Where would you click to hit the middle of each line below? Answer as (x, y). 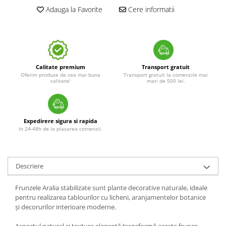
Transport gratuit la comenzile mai (166, 75)
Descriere (30, 166)
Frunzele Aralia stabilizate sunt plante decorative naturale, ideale (111, 188)
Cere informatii (150, 10)
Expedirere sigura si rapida (60, 121)
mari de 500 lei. (166, 81)
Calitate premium (60, 67)
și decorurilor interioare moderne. (66, 207)
